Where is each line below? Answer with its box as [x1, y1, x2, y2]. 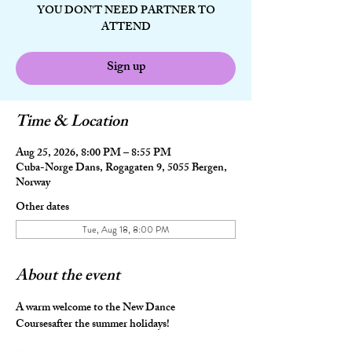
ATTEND [101, 18, 151, 38]
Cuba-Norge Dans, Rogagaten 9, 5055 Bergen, [16, 159, 227, 178]
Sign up [106, 57, 145, 79]
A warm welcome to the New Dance [16, 299, 178, 318]
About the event [16, 263, 120, 291]
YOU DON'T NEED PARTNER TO [36, 2, 215, 21]
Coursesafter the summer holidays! [16, 315, 170, 335]
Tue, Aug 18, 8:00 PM [82, 222, 169, 236]
